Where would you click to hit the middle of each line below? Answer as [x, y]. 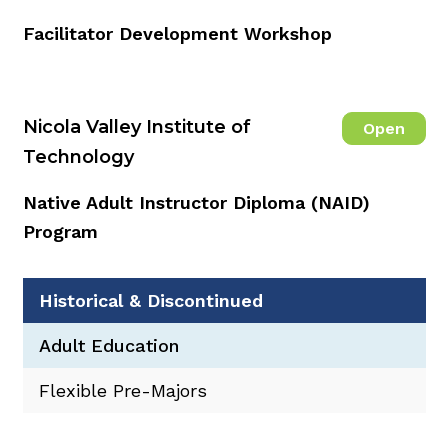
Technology [78, 156]
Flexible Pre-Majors [122, 390]
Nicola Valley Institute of [136, 126]
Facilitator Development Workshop [177, 33]
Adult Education [108, 345]
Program [60, 231]
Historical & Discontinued [150, 300]
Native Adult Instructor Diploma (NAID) [196, 202]
